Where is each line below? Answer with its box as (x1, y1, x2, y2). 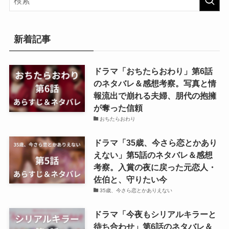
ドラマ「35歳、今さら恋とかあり (93, 138, 217, 148)
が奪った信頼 (93, 103, 143, 112)
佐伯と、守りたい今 (93, 175, 167, 185)
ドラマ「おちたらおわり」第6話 (93, 66, 213, 76)
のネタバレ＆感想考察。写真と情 (93, 79, 216, 88)
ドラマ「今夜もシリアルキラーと (93, 210, 216, 219)
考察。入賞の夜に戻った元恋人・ (93, 163, 216, 172)
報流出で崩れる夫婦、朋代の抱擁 (93, 91, 216, 100)
